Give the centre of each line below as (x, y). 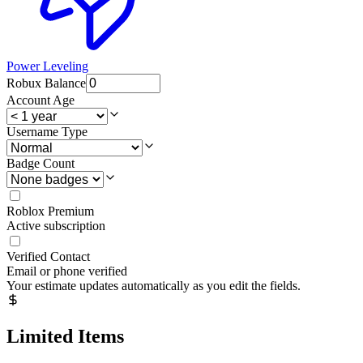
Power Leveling (47, 66)
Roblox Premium (50, 211)
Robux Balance (46, 83)
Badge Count (41, 164)
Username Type (47, 132)
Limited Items (65, 337)
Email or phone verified (67, 271)
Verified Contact (48, 257)
